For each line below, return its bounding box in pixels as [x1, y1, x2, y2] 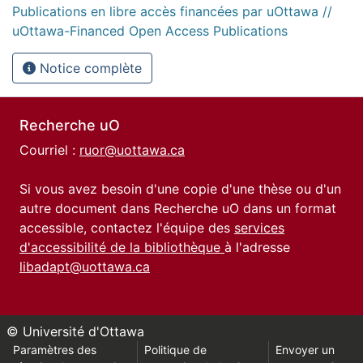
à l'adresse [224, 239, 290, 255]
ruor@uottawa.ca [79, 142, 185, 158]
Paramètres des [13, 343, 96, 357]
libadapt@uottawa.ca [19, 258, 150, 275]
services [234, 220, 284, 236]
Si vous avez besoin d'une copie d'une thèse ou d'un [19, 181, 341, 197]
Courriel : [19, 142, 79, 158]
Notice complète [36, 59, 142, 76]
